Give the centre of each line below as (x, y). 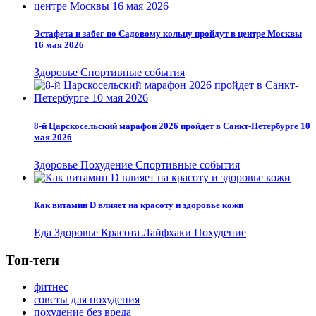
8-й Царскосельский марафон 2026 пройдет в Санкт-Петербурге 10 (172, 126)
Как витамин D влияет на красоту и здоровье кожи (139, 205)
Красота (122, 233)
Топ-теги (32, 260)
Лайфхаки (168, 233)
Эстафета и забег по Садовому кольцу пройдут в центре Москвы (168, 34)
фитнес (51, 287)
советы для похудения (87, 300)
